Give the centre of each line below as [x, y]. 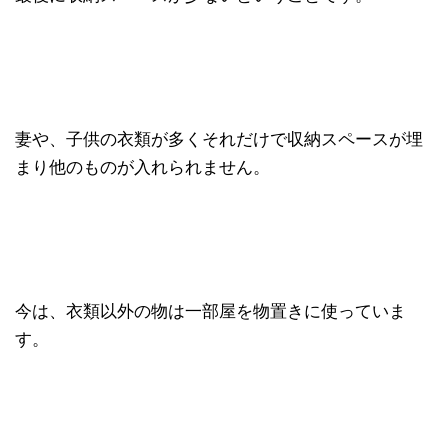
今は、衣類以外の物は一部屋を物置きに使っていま [210, 311]
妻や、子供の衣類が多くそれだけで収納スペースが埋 [219, 139]
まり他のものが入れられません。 [142, 167]
